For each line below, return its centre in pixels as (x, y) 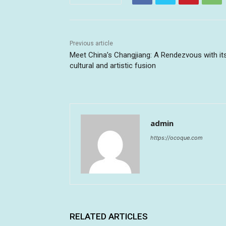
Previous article (91, 44)
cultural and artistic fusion (113, 66)
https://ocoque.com (177, 138)
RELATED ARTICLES (109, 217)
